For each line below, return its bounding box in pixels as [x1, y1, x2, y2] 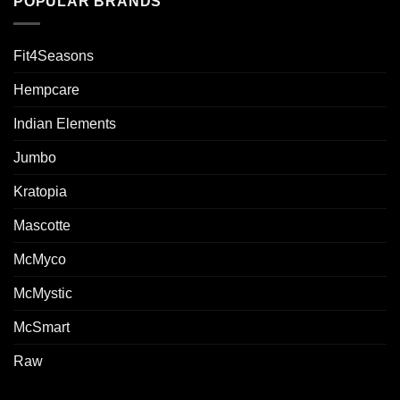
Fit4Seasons [13, 47, 94, 63]
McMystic [13, 285, 72, 301]
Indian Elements [13, 115, 116, 131]
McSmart [13, 319, 70, 335]
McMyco [13, 251, 66, 267]
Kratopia [13, 183, 67, 199]
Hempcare [13, 81, 79, 97]
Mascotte [13, 217, 71, 233]
